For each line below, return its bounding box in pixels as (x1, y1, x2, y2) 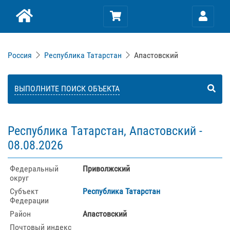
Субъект (10, 186, 39, 196)
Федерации (10, 196, 49, 205)
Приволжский (83, 164, 130, 174)
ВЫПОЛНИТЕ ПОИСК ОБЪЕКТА (14, 84, 120, 93)
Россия (8, 50, 32, 60)
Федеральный (10, 164, 59, 174)
